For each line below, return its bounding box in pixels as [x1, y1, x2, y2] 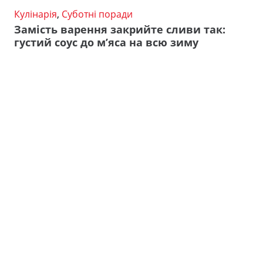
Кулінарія [14, 7, 57, 21]
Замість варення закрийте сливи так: [14, 22, 225, 37]
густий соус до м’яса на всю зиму [14, 35, 198, 50]
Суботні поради [62, 7, 133, 21]
